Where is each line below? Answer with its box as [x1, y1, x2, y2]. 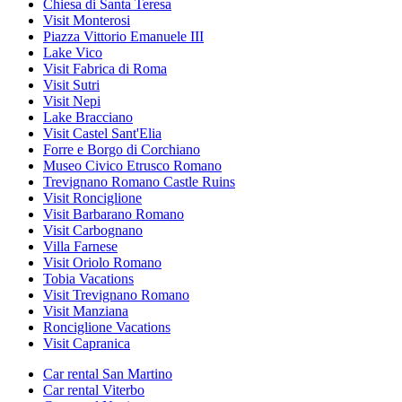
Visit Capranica [43, 336, 130, 352]
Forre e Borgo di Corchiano [43, 142, 200, 158]
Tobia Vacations [43, 271, 134, 287]
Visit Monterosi [43, 13, 130, 29]
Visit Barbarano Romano [43, 206, 184, 223]
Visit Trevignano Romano [43, 287, 189, 303]
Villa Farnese [43, 239, 118, 255]
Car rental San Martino [43, 366, 172, 382]
